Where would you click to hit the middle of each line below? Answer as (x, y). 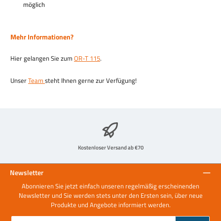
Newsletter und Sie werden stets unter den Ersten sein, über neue (110, 196)
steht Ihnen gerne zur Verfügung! (91, 80)
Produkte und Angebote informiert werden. (110, 205)
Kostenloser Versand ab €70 (110, 147)
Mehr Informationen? (43, 37)
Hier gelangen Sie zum (42, 58)
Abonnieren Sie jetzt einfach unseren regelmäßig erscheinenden (110, 186)
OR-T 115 (87, 58)
